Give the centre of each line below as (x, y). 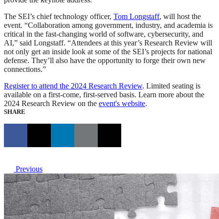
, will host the (180, 17)
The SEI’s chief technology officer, (59, 17)
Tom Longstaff (136, 17)
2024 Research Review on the (51, 104)
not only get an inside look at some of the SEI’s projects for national (108, 52)
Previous (28, 169)
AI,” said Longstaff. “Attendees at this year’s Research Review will (108, 43)
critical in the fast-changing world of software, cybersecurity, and (104, 34)
